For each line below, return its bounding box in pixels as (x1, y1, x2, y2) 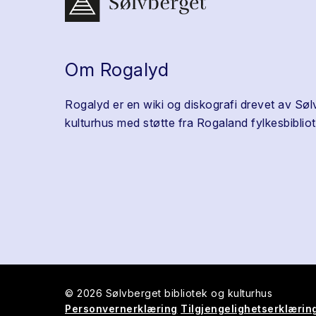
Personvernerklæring (65, 302, 178, 315)
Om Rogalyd (65, 59, 169, 80)
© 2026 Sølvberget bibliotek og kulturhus (65, 286, 272, 299)
